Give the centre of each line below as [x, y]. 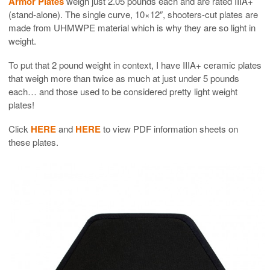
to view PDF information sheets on [169, 128]
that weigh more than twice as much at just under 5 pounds [124, 78]
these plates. [33, 142]
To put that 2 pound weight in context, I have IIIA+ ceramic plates [135, 64]
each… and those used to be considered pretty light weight [123, 91]
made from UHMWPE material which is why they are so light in [132, 27]
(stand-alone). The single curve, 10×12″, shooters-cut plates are [133, 14]
